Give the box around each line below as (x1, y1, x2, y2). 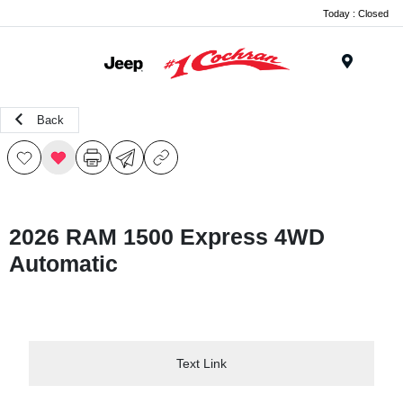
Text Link (176, 355, 227, 371)
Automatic (9, 251, 118, 276)
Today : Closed (323, 7, 389, 19)
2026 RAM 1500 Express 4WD (9, 224, 325, 249)
